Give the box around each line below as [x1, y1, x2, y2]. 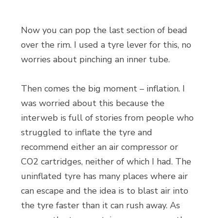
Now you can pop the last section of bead [20, 24, 187, 36]
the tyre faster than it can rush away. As [20, 200, 180, 211]
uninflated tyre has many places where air [20, 170, 188, 182]
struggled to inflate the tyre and [20, 127, 152, 138]
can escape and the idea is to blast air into [20, 185, 188, 197]
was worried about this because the [20, 97, 164, 109]
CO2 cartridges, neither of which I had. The [20, 156, 191, 167]
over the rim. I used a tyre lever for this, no [20, 39, 191, 51]
